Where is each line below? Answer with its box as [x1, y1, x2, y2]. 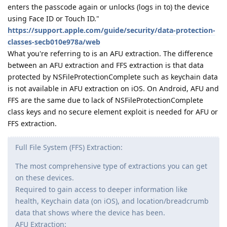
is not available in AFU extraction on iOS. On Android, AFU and [8, 84, 219, 94]
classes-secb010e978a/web [8, 37, 100, 47]
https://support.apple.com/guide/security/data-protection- [8, 25, 215, 35]
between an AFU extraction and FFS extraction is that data [8, 60, 204, 70]
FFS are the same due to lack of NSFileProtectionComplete [8, 95, 203, 105]
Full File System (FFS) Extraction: [15, 142, 123, 153]
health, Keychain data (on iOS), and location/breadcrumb [15, 196, 209, 206]
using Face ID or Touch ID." [8, 14, 99, 24]
